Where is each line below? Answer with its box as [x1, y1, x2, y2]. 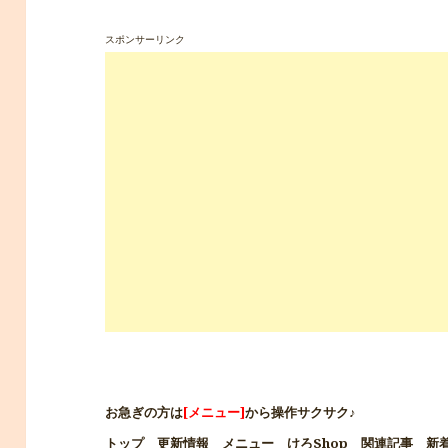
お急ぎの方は [105, 402, 184, 421]
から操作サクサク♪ [245, 402, 357, 421]
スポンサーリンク [105, 31, 186, 46]
